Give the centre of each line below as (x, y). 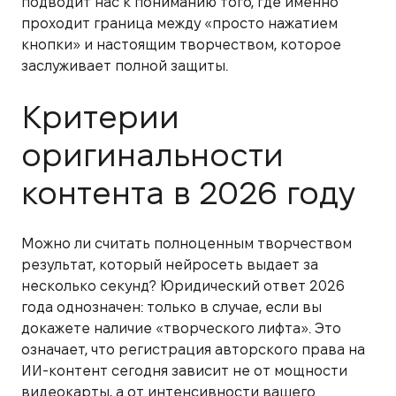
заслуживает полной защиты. (125, 65)
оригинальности (152, 155)
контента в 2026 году (188, 193)
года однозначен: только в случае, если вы (171, 307)
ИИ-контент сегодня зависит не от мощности (184, 370)
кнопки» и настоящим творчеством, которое (181, 44)
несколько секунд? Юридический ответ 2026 (183, 286)
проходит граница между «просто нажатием (179, 23)
